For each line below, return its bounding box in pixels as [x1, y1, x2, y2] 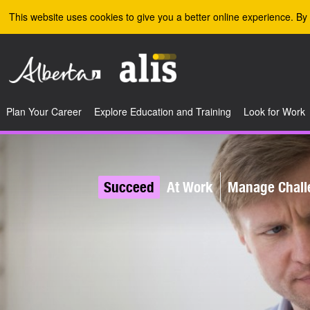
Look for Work [244, 104, 305, 118]
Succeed [104, 179, 154, 196]
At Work [167, 179, 213, 196]
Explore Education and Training [94, 104, 231, 118]
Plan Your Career [6, 104, 82, 118]
